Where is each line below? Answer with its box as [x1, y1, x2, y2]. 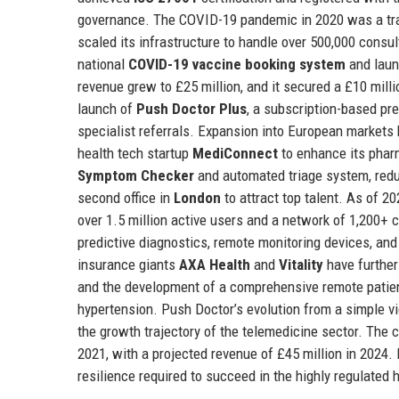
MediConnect [192, 143, 278, 162]
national [77, 54, 128, 73]
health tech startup [77, 143, 192, 162]
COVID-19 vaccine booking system [128, 54, 346, 73]
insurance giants [77, 255, 179, 273]
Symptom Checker [77, 166, 194, 184]
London [174, 188, 221, 207]
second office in [77, 188, 174, 207]
